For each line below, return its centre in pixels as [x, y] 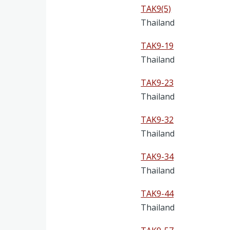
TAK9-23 [157, 82]
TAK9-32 [157, 119]
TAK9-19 [157, 45]
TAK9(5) [156, 8]
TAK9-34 [157, 156]
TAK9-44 [157, 193]
